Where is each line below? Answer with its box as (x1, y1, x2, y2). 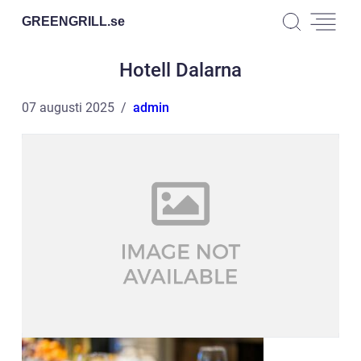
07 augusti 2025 (22, 100, 114, 115)
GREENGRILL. (22, 14, 110, 28)
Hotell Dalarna (119, 59, 242, 81)
